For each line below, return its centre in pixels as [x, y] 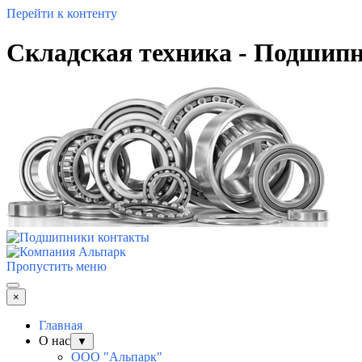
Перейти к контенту [62, 13]
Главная [61, 325]
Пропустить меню [57, 266]
